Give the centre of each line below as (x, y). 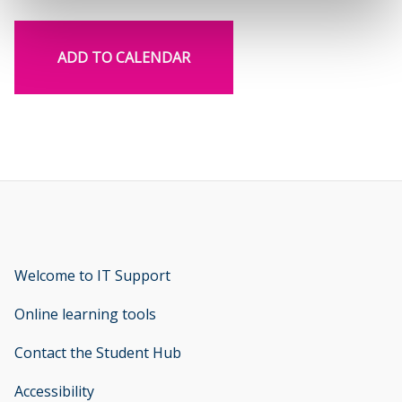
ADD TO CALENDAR (124, 57)
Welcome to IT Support (92, 275)
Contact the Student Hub (98, 352)
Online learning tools (85, 314)
